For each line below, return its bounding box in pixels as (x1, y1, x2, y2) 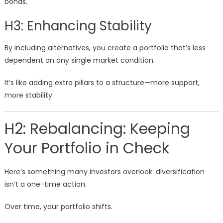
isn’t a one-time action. (4, 179, 87, 190)
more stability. (4, 90, 54, 101)
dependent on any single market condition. (4, 55, 155, 66)
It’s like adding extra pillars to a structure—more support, (4, 78, 200, 88)
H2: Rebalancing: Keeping (4, 118, 190, 140)
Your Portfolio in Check (4, 138, 169, 159)
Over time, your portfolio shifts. (4, 202, 112, 212)
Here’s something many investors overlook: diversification (4, 167, 205, 177)
